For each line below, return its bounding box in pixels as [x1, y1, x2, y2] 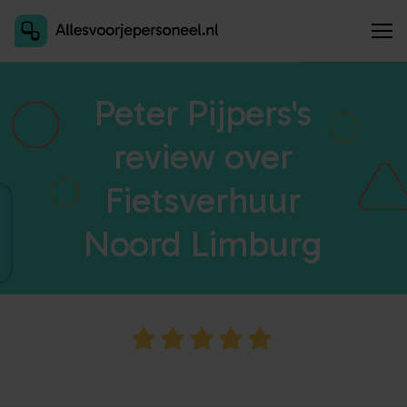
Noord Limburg [84, 222, 323, 265]
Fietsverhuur [105, 178, 302, 222]
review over [114, 134, 293, 178]
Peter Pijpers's [94, 91, 313, 134]
